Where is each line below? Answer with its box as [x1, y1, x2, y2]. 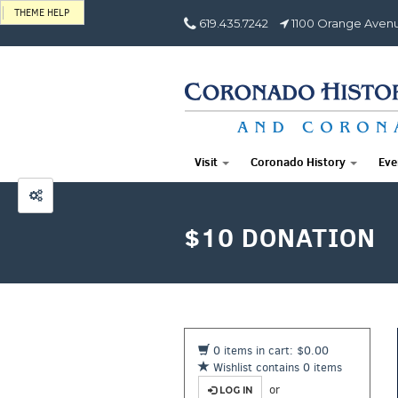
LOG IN [217, 385, 252, 396]
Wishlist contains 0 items [210, 360, 342, 375]
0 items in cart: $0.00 [210, 343, 329, 358]
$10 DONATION [184, 219, 376, 255]
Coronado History [251, 154, 348, 170]
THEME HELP [14, 6, 69, 20]
